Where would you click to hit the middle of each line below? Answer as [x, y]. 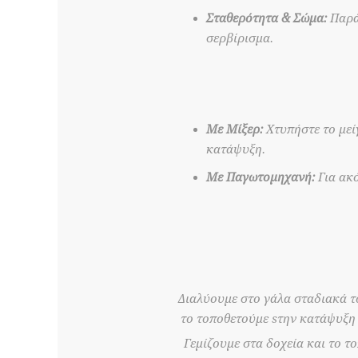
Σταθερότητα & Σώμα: [267, 18]
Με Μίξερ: [235, 129]
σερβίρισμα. [240, 38]
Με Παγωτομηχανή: [261, 177]
